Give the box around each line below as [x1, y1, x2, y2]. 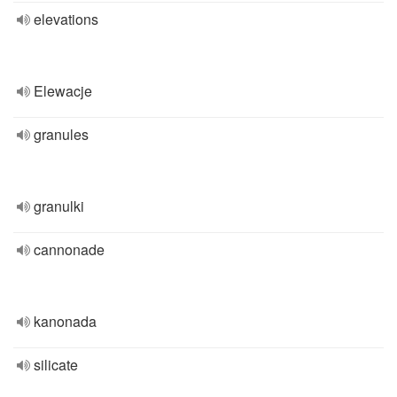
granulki [34, 196, 84, 216]
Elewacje [34, 81, 92, 101]
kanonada [34, 311, 97, 331]
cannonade [34, 239, 105, 260]
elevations [34, 9, 98, 29]
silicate [34, 354, 78, 375]
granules [34, 124, 89, 144]
